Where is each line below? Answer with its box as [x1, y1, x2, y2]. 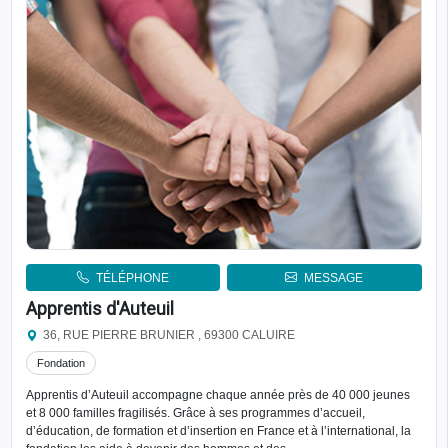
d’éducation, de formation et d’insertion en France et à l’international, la [25, 423, 411, 438]
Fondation [36, 356, 85, 369]
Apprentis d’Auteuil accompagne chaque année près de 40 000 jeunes [25, 387, 410, 402]
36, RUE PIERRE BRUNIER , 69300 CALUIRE [43, 329, 296, 342]
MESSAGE [304, 270, 364, 285]
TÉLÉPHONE [95, 270, 169, 285]
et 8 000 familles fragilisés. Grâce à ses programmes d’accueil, [25, 405, 365, 420]
